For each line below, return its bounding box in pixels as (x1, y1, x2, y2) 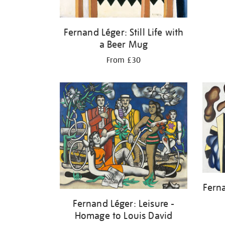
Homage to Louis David (74, 209, 173, 221)
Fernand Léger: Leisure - (72, 197, 175, 209)
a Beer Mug (99, 38, 148, 50)
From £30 (106, 55, 141, 65)
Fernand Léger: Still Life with (63, 26, 184, 38)
